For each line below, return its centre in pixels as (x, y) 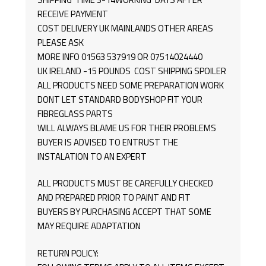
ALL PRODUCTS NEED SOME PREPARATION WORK (130, 85)
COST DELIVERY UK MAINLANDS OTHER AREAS (125, 28)
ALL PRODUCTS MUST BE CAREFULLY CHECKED (125, 183)
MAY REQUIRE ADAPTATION (89, 226)
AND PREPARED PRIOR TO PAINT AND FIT (114, 198)
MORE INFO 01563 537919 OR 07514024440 (120, 57)
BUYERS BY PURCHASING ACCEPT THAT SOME (124, 212)
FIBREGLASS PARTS (75, 114)
